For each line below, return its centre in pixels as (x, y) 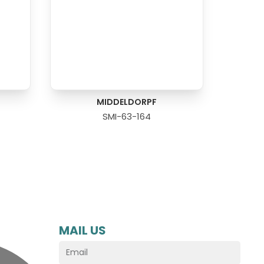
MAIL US (83, 230)
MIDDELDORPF (126, 102)
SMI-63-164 (126, 117)
